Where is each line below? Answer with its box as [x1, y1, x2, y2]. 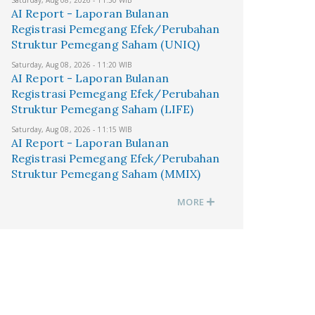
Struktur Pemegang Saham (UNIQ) [11, 37, 200, 51]
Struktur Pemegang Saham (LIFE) [11, 102, 194, 116]
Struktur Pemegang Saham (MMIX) [11, 167, 201, 181]
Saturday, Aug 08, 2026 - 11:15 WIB [11, 124, 132, 134]
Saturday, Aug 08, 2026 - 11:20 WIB [11, 60, 132, 70]
